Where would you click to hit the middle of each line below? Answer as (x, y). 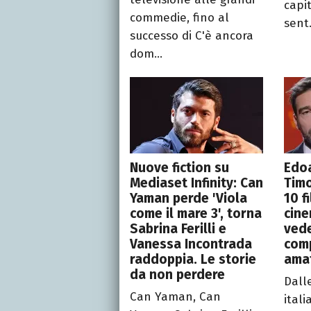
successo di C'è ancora (192, 36)
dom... (146, 54)
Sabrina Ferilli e (178, 229)
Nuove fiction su (179, 168)
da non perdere (177, 275)
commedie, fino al (179, 18)
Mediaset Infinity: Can (196, 183)
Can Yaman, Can (175, 297)
